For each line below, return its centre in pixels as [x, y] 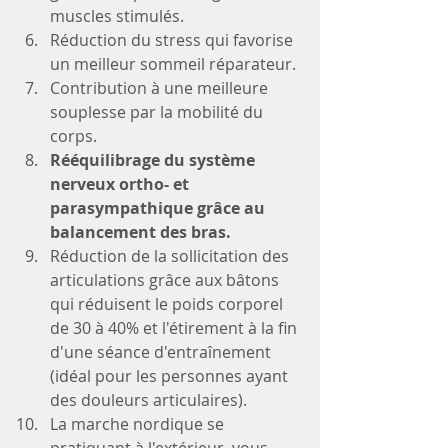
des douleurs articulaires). [148, 400]
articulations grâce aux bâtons [166, 280]
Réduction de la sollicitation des [171, 256]
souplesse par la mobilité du [158, 112]
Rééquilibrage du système [154, 160]
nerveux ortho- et [121, 184]
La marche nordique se [139, 424]
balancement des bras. [140, 232]
